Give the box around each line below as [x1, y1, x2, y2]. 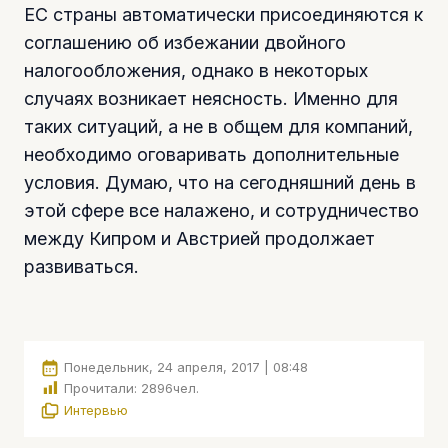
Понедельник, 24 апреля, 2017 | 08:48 [64, 358, 308, 375]
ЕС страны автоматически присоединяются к [24, 3, 423, 25]
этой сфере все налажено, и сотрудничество [24, 199, 419, 221]
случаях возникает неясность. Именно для [24, 87, 398, 109]
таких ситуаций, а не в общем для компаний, [24, 115, 413, 137]
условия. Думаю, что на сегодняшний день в [24, 171, 416, 193]
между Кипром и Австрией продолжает [24, 227, 375, 249]
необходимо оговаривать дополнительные [24, 143, 399, 165]
